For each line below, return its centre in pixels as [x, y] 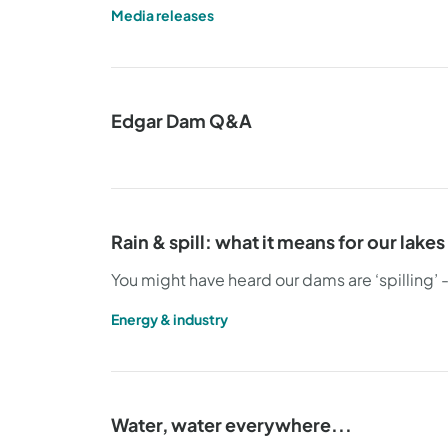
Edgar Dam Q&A [181, 120]
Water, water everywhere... [231, 424]
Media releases [162, 15]
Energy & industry [169, 319]
